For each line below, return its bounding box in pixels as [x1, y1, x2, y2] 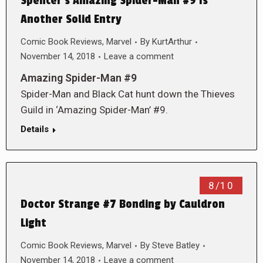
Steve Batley [152, 240, 200, 251]
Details [21, 124, 49, 134]
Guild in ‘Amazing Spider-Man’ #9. [21, 104, 168, 116]
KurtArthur [152, 36, 192, 47]
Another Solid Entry [21, 12, 122, 26]
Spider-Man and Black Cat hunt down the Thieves [21, 88, 235, 100]
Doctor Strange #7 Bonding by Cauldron [21, 197, 225, 211]
